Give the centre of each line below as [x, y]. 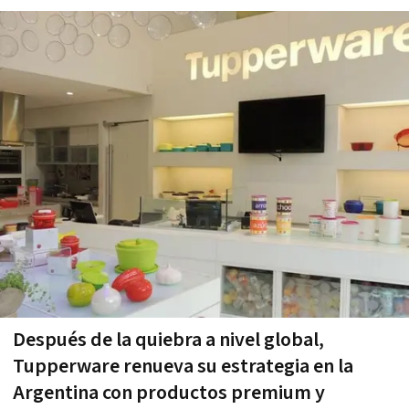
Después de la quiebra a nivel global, [168, 340]
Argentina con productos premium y [169, 393]
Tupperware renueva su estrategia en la [183, 366]
